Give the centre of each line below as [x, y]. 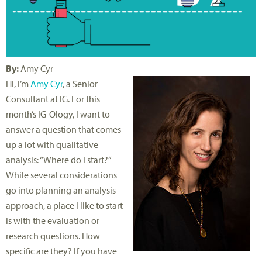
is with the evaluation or [53, 221]
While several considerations [61, 175]
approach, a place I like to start [64, 206]
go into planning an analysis [61, 190]
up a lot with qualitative [52, 145]
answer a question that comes [63, 130]
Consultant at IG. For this [53, 99]
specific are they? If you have [61, 251]
